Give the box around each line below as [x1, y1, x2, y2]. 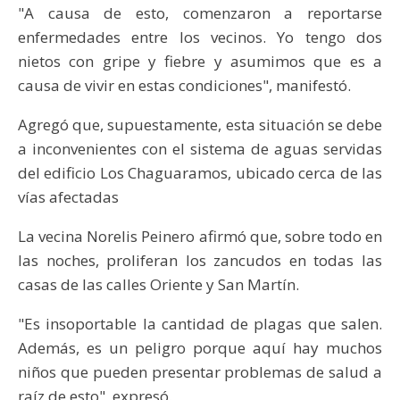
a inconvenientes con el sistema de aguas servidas [18, 138, 382, 160]
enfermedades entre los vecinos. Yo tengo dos [18, 27, 382, 48]
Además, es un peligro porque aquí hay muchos [18, 337, 382, 359]
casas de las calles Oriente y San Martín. [18, 274, 299, 296]
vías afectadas [18, 187, 119, 208]
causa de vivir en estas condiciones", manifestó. [18, 75, 351, 96]
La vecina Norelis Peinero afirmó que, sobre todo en [18, 226, 382, 247]
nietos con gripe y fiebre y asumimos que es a [18, 51, 382, 72]
